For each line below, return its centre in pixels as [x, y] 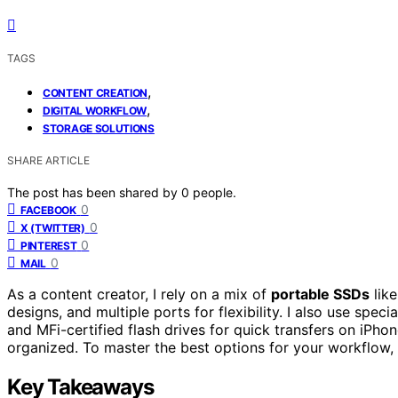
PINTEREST [49, 245]
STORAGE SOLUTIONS [99, 128]
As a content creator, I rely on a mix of [139, 294]
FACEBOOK [48, 210]
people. [215, 192]
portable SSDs [320, 294]
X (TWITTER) [53, 227]
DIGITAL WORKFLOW [95, 110]
